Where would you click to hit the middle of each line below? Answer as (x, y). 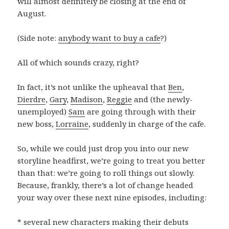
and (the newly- (163, 99)
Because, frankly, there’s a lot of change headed (106, 185)
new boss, (37, 123)
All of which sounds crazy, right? (78, 62)
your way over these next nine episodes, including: (112, 197)
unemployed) (43, 111)
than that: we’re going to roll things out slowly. (106, 173)
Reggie (120, 99)
